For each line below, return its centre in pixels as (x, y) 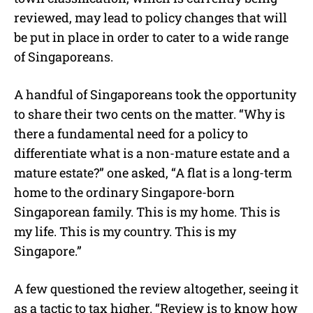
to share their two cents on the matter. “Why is (150, 114)
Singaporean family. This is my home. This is (147, 211)
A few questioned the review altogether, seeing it (156, 288)
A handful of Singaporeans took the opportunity (155, 94)
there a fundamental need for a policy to (131, 133)
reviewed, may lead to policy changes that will (151, 17)
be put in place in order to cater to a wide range (151, 37)
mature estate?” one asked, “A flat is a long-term (153, 172)
